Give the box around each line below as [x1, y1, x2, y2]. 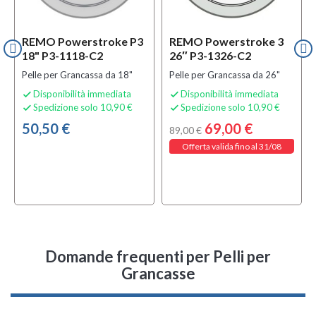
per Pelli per [186, 247, 271, 266]
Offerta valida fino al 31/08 [182, 141, 281, 152]
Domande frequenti [45, 247, 186, 266]
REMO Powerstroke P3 [22, 35, 143, 48]
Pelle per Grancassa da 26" [169, 69, 280, 80]
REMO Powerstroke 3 [169, 35, 284, 48]
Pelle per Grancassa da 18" [22, 69, 133, 80]
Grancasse [121, 264, 195, 283]
